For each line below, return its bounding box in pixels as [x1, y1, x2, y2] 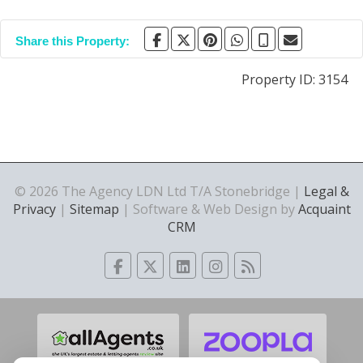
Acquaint [297, 200, 351, 218]
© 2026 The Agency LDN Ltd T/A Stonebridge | [14, 182, 304, 200]
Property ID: [241, 70, 318, 88]
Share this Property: [15, 34, 130, 48]
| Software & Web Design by [118, 200, 298, 218]
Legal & [303, 182, 349, 200]
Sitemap [69, 200, 119, 218]
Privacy [12, 200, 56, 218]
